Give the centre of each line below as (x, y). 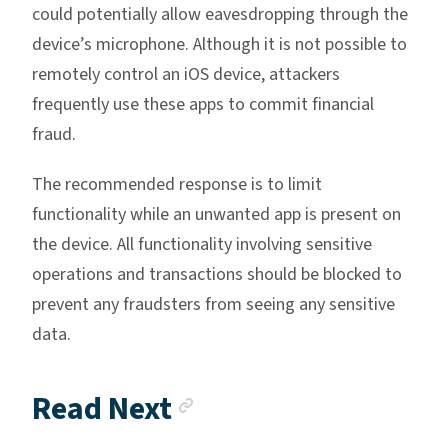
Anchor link (275, 403)
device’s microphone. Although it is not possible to (219, 45)
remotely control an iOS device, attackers (186, 75)
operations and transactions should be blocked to (217, 275)
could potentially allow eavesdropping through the (220, 15)
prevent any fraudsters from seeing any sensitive (213, 305)
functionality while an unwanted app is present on (216, 215)
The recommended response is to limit (177, 185)
